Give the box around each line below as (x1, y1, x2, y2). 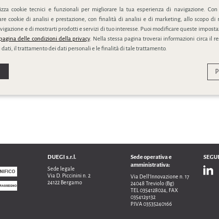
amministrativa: (131, 162, 170, 168)
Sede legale (47, 166, 75, 172)
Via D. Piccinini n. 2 (47, 173, 90, 178)
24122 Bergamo (47, 179, 82, 185)
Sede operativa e (131, 154, 172, 160)
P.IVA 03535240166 (131, 201, 172, 207)
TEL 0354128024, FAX (131, 187, 178, 193)
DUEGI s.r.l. (47, 154, 76, 160)
